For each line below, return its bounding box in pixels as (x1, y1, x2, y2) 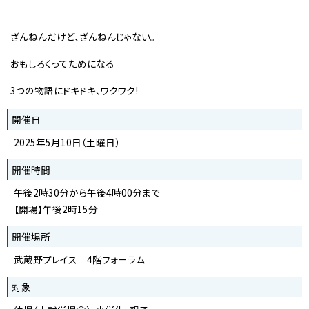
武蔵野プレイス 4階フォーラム (14, 252, 145, 266)
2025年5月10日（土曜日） (14, 134, 120, 149)
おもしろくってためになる (10, 56, 114, 70)
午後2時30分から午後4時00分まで (14, 185, 160, 199)
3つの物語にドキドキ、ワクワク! (10, 83, 138, 97)
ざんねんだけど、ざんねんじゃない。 (10, 29, 155, 43)
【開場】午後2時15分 (14, 201, 98, 216)
